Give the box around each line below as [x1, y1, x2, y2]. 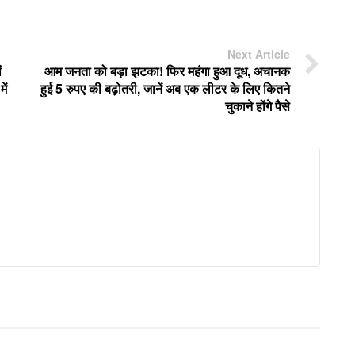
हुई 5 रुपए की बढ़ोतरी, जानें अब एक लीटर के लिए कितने [40, 78, 290, 97]
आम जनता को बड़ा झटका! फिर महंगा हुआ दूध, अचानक [44, 61, 290, 80]
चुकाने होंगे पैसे [225, 96, 290, 115]
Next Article [227, 45, 290, 62]
